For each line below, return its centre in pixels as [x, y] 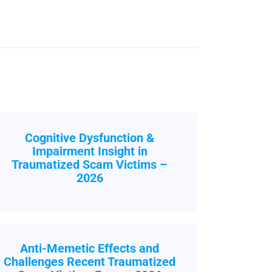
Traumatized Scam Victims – [90, 165]
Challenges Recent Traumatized [90, 262]
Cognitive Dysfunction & [90, 138]
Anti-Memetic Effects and [90, 248]
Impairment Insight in [90, 151]
